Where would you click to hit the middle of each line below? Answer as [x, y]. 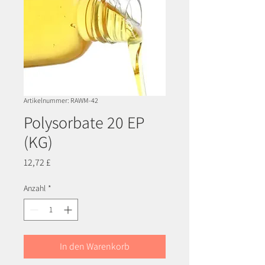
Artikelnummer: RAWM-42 [61, 101]
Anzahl [35, 188]
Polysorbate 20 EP [84, 122]
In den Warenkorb [95, 247]
